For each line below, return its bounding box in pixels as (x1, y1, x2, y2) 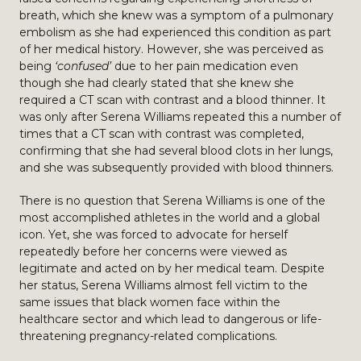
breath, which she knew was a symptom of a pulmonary (19, 8, 334, 23)
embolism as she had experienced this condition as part (19, 25, 331, 39)
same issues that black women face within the (19, 295, 280, 309)
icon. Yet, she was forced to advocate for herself (19, 227, 288, 242)
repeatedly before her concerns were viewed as (19, 244, 287, 259)
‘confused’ (55, 59, 114, 73)
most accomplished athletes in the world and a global (19, 210, 320, 225)
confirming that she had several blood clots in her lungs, (19, 143, 333, 158)
